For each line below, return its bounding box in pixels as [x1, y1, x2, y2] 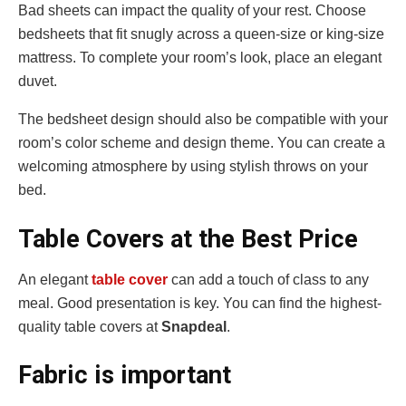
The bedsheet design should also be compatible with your [18, 111, 388, 128]
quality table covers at [18, 318, 161, 334]
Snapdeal [161, 318, 227, 334]
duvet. [18, 73, 57, 90]
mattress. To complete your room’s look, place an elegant [18, 50, 382, 66]
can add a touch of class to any [168, 271, 369, 287]
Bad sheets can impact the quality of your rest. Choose [18, 3, 366, 19]
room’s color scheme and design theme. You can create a [18, 135, 385, 151]
